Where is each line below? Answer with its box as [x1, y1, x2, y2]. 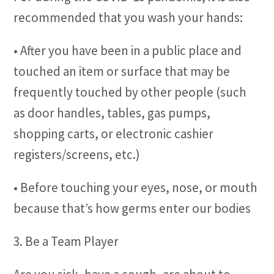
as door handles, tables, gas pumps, [13, 105, 211, 121]
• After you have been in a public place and [13, 42, 242, 59]
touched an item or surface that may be [13, 63, 231, 80]
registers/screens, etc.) [13, 146, 141, 163]
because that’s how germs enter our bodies [13, 200, 251, 217]
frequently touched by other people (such [13, 84, 247, 100]
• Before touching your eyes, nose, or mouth [13, 179, 258, 196]
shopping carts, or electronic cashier [13, 125, 214, 142]
